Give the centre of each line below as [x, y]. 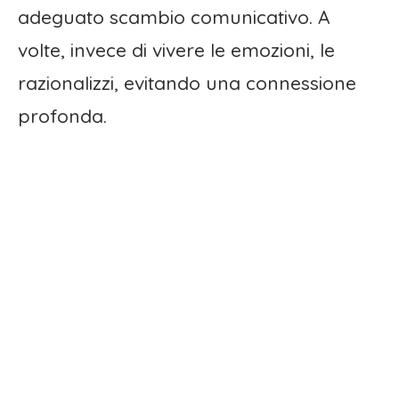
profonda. [62, 116]
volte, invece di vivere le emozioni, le [176, 50]
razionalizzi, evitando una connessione [187, 83]
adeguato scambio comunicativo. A [174, 17]
